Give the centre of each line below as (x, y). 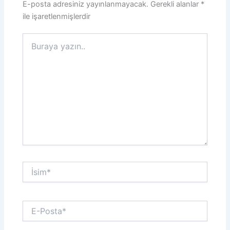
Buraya (34, 38)
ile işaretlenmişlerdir (57, 16)
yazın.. (33, 48)
